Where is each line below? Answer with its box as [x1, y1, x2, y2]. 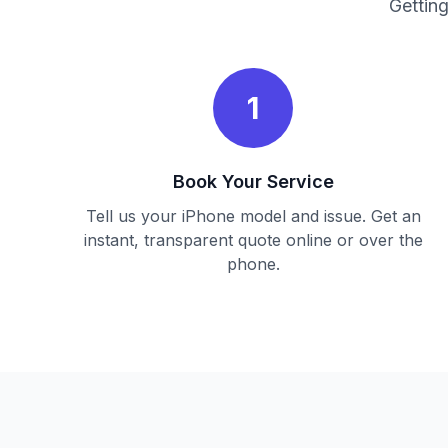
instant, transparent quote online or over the [83, 230, 423, 250]
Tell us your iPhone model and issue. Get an [85, 206, 421, 226]
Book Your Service [172, 171, 334, 192]
